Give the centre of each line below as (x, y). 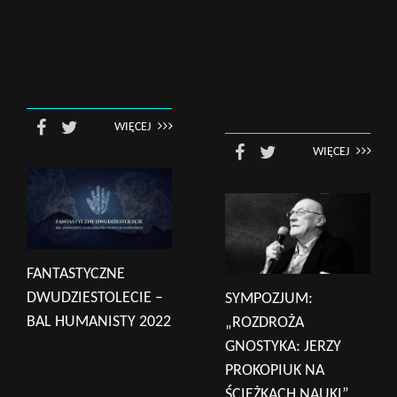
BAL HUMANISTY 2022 (99, 322)
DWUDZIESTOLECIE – (95, 298)
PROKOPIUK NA (275, 371)
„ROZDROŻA (265, 323)
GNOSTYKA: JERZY (283, 347)
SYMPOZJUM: (269, 299)
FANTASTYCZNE (76, 274)
